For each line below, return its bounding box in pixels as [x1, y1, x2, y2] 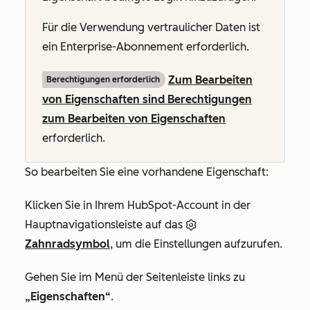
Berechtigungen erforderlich [46, 74, 160, 84]
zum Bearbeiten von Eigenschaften [42, 111, 226, 125]
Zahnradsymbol [25, 237, 110, 250]
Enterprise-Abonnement [60, 39, 183, 53]
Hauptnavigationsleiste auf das [25, 217, 185, 231]
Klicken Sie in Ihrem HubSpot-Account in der [25, 198, 250, 212]
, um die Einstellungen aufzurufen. [110, 237, 282, 250]
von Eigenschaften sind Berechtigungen [42, 92, 252, 106]
